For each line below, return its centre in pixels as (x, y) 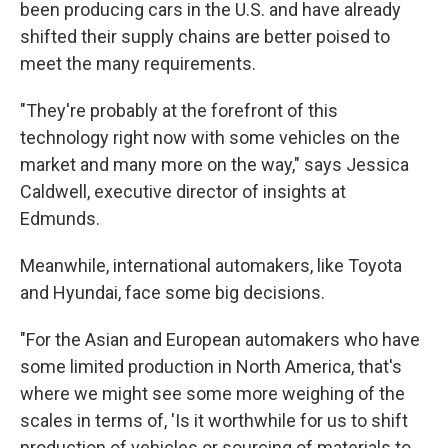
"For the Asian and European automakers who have (220, 339)
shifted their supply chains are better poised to (205, 36)
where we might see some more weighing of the (212, 393)
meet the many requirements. (138, 63)
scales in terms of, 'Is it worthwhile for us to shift (214, 420)
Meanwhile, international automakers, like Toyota (211, 265)
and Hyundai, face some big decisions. (172, 292)
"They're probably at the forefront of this (179, 110)
